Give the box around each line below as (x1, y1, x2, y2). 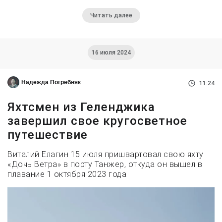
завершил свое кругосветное (7, 114, 187, 128)
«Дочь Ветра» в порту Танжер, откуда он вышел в (7, 160, 202, 169)
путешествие (7, 128, 88, 142)
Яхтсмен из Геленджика (7, 100, 155, 114)
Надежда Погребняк (21, 79, 81, 86)
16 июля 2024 (91, 49, 131, 56)
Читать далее (90, 12, 132, 19)
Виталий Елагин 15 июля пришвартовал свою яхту (7, 150, 204, 160)
